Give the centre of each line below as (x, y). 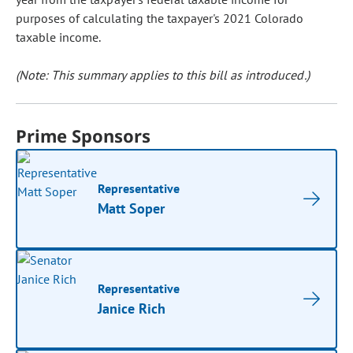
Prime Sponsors (84, 136)
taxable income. (59, 37)
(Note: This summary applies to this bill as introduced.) (163, 75)
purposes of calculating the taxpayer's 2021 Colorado (160, 18)
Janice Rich (132, 308)
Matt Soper (132, 208)
